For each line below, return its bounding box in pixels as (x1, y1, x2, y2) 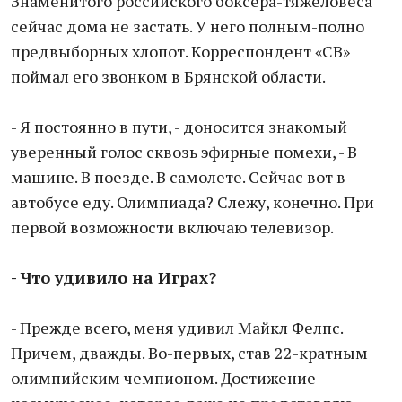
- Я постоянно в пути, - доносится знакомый (11, 116, 347, 137)
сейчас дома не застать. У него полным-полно (11, 15, 364, 37)
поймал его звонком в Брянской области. (11, 66, 326, 87)
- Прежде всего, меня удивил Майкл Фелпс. (11, 317, 343, 338)
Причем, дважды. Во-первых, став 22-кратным (11, 342, 368, 363)
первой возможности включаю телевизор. (11, 216, 334, 238)
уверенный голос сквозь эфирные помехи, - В (11, 141, 357, 162)
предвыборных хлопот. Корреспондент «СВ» (11, 40, 350, 62)
